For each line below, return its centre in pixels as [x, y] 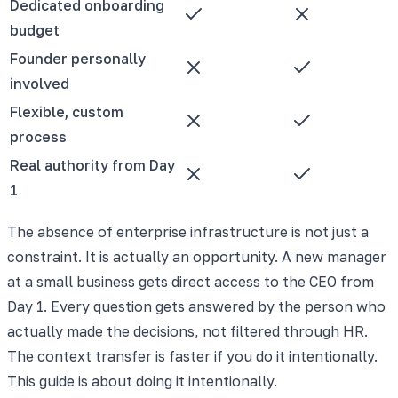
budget [35, 30]
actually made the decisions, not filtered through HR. [187, 331]
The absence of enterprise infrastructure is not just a [188, 231]
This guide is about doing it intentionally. [142, 381]
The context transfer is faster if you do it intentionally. [192, 356]
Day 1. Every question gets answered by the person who [196, 306]
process [38, 136]
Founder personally [78, 58]
